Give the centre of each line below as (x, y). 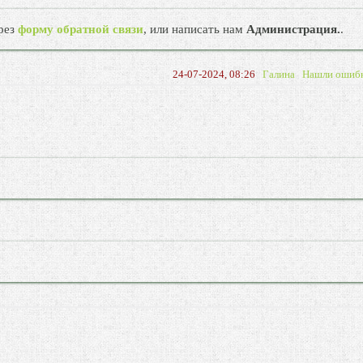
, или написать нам (195, 29)
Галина (278, 74)
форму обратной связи (81, 29)
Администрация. (294, 29)
